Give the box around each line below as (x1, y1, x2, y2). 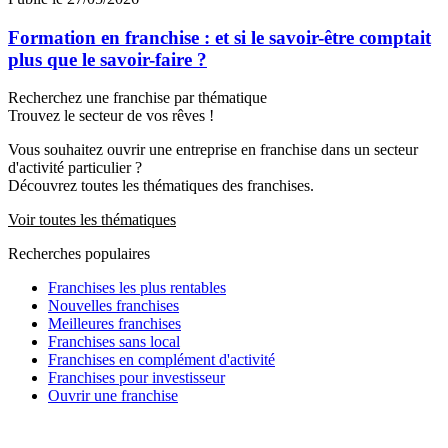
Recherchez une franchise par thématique (8, 89, 267, 107)
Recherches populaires (8, 245, 150, 263)
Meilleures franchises (48, 315, 181, 333)
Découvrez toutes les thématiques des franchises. (8, 177, 314, 195)
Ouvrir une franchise (48, 387, 178, 405)
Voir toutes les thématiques (8, 211, 176, 229)
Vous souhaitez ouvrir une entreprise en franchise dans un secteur (8, 141, 418, 159)
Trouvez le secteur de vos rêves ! (8, 107, 214, 125)
